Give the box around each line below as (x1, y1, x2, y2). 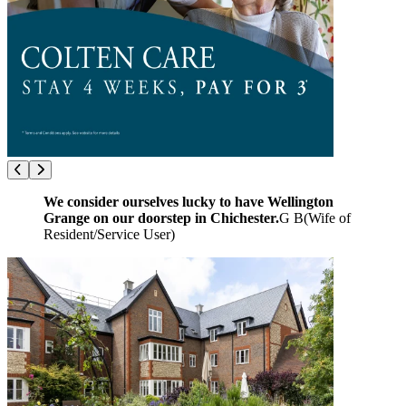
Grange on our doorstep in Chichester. (43, 209, 279, 226)
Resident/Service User (43, 226, 170, 242)
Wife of (308, 209, 351, 226)
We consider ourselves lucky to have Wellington (43, 193, 333, 209)
